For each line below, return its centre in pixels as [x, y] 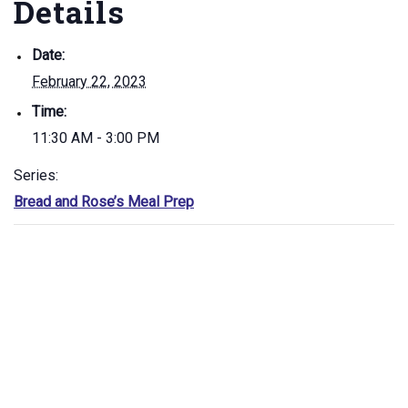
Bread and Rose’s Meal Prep [104, 202]
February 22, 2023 [89, 82]
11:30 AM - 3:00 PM [96, 138]
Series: [36, 175]
